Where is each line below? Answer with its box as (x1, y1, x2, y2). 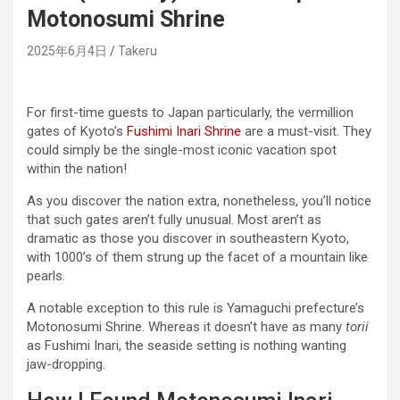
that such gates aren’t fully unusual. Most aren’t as (27, 212, 321, 229)
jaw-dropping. (27, 356, 105, 373)
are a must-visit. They (241, 123, 371, 140)
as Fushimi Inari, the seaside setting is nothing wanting (27, 337, 346, 354)
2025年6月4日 (27, 44, 107, 59)
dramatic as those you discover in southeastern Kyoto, (27, 230, 349, 247)
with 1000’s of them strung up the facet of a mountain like (27, 249, 368, 266)
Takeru (118, 44, 157, 59)
